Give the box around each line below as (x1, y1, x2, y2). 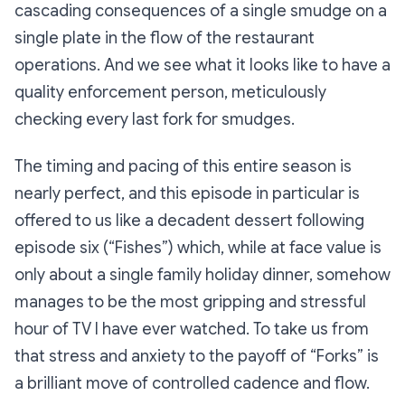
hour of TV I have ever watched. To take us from (14, 319, 369, 340)
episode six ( (14, 238, 108, 259)
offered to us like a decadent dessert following (14, 211, 364, 231)
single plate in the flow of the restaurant (14, 28, 315, 49)
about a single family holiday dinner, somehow (45, 265, 391, 286)
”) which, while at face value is (162, 238, 381, 259)
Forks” (316, 346, 363, 367)
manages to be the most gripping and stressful (14, 292, 366, 313)
